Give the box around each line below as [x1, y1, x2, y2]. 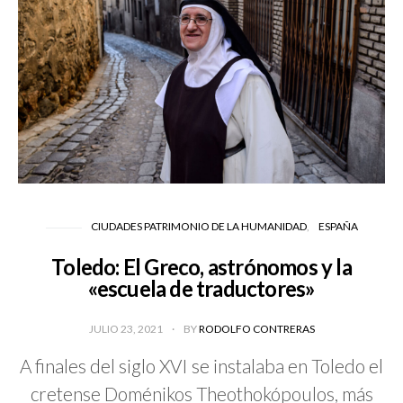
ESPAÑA [318, 219, 358, 234]
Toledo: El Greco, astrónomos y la [51, 254, 352, 281]
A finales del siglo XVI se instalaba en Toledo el [20, 354, 383, 378]
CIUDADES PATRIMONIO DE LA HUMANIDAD [90, 219, 307, 234]
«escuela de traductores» [87, 275, 316, 302]
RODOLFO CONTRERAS [198, 322, 315, 336]
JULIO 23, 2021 [88, 322, 165, 336]
